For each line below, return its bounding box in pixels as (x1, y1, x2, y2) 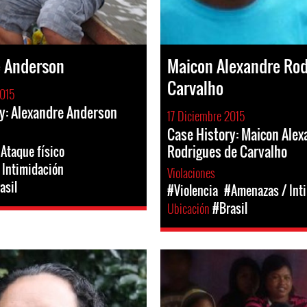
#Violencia (167, 182, 218, 199)
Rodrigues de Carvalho (167, 141, 287, 162)
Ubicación (167, 199, 212, 217)
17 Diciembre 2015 (167, 107, 245, 125)
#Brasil (212, 199, 247, 217)
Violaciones (167, 164, 218, 182)
